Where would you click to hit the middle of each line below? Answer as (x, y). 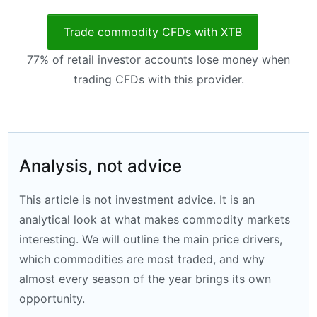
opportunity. (52, 299)
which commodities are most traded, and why (142, 259)
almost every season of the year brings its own (145, 279)
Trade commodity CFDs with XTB (153, 31)
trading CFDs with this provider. (158, 79)
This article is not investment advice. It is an (137, 200)
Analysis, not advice (100, 166)
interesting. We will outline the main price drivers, (151, 240)
